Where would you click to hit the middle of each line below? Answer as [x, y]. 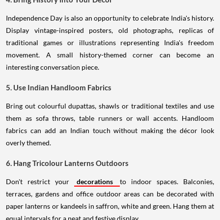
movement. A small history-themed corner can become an [110, 55]
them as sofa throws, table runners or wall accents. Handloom [110, 118]
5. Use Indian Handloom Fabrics [59, 88]
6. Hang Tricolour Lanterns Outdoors [67, 163]
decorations [97, 182]
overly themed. [28, 143]
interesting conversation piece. [53, 67]
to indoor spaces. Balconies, [167, 182]
